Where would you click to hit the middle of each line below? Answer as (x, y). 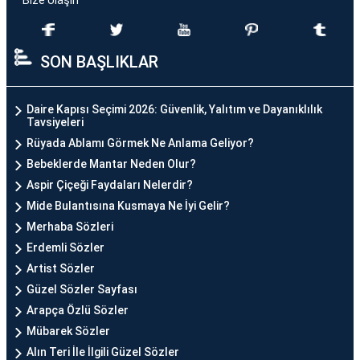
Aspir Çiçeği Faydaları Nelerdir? (110, 185)
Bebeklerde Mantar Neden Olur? (111, 164)
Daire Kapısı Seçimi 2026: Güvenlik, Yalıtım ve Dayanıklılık (174, 109)
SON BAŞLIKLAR (99, 62)
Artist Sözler (61, 268)
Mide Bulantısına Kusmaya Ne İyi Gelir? (128, 206)
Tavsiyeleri (55, 122)
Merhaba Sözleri (70, 227)
